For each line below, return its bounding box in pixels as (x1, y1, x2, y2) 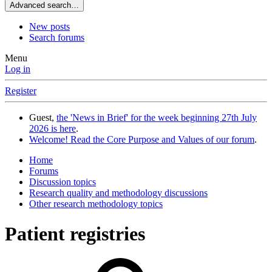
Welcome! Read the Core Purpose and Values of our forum (29, 134, 254, 145)
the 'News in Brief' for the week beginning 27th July (56, 112, 257, 123)
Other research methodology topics (29, 199, 163, 209)
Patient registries (5, 222, 145, 245)
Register (5, 86, 36, 97)
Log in (5, 64, 30, 75)
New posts (29, 21, 70, 32)
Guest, (29, 112, 56, 123)
